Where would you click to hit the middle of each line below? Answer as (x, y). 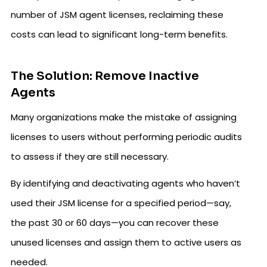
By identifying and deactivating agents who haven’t (125, 183)
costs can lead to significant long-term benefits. (119, 34)
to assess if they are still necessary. (90, 156)
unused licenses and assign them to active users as (126, 242)
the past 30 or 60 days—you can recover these (115, 223)
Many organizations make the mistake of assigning (124, 117)
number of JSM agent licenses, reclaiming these (117, 15)
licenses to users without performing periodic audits (126, 137)
